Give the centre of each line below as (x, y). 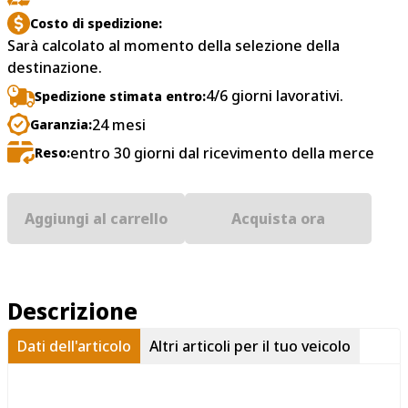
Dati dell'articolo (74, 346)
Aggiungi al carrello (96, 218)
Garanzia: (61, 125)
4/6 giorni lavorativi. (275, 96)
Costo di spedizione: (96, 24)
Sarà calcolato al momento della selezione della (173, 46)
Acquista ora (278, 218)
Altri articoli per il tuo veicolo (250, 346)
